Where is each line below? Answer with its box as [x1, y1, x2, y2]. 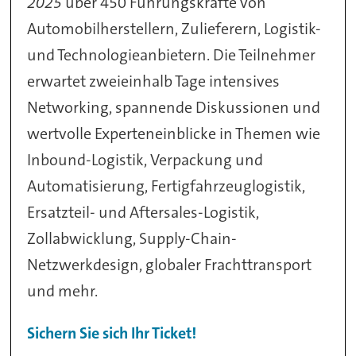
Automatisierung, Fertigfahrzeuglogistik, [27, 176, 306, 197]
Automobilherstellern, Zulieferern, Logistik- [27, 18, 322, 40]
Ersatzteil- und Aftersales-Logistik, [27, 202, 260, 223]
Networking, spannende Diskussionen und [27, 97, 321, 118]
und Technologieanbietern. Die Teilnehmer [27, 44, 316, 66]
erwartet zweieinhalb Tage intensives [27, 71, 281, 92]
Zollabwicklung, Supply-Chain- [27, 228, 238, 250]
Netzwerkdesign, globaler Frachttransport [27, 254, 312, 276]
